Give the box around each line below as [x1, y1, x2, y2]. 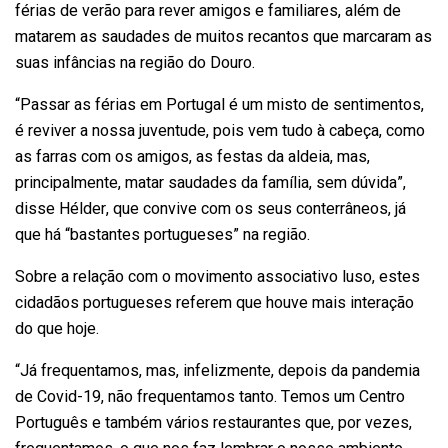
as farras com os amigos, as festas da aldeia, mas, [15, 144, 370, 169]
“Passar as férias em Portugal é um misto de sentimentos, [15, 92, 424, 117]
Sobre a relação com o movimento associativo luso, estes [15, 264, 420, 289]
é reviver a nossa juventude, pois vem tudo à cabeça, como [15, 118, 425, 143]
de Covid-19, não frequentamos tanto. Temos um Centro [15, 384, 405, 409]
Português [15, 410, 88, 435]
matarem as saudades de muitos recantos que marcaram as [15, 24, 432, 49]
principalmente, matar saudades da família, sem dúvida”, [15, 170, 406, 195]
